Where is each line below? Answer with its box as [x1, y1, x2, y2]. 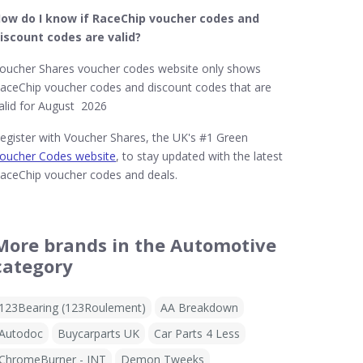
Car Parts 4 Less [154, 326, 240, 341]
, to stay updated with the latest [116, 148, 283, 164]
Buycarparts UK [58, 326, 139, 341]
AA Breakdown [160, 300, 238, 315]
